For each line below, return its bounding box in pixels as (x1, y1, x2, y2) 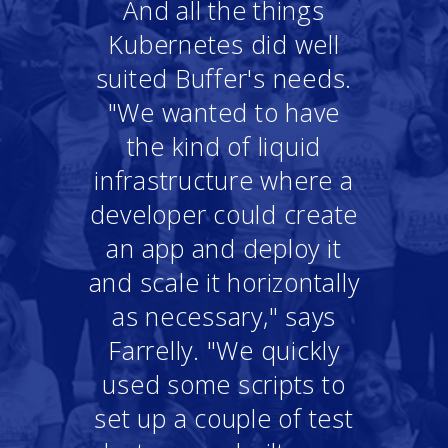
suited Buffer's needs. (95, 61, 353, 96)
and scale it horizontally (88, 265, 360, 300)
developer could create (89, 197, 359, 232)
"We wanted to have (107, 95, 341, 130)
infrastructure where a (94, 163, 354, 198)
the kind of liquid (126, 129, 322, 164)
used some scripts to (102, 367, 346, 402)
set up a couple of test (94, 401, 354, 436)
